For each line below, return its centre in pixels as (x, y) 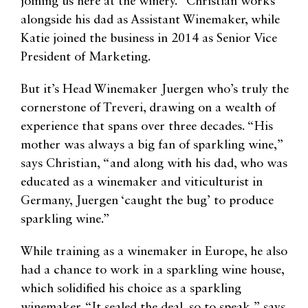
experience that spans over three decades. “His (147, 126)
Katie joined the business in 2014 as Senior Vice (149, 38)
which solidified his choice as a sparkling (131, 288)
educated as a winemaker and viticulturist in (142, 182)
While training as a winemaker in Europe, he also (154, 251)
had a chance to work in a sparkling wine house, (152, 270)
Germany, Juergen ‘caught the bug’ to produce (147, 200)
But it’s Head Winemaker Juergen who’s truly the (155, 89)
